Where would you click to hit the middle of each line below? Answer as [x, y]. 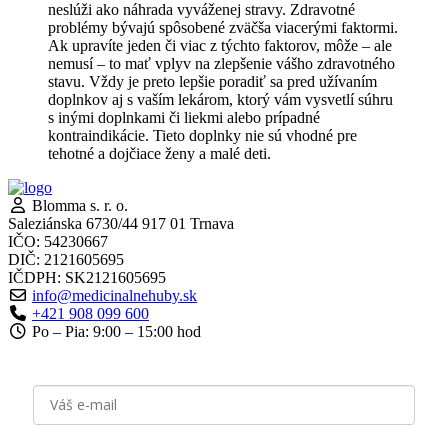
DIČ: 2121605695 [66, 259]
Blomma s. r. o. [78, 205]
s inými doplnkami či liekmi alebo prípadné [184, 117]
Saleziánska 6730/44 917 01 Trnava [121, 223]
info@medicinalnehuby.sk [114, 295]
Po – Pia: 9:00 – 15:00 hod [114, 331]
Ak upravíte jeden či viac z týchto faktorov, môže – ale [220, 45]
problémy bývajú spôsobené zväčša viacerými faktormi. [223, 27]
